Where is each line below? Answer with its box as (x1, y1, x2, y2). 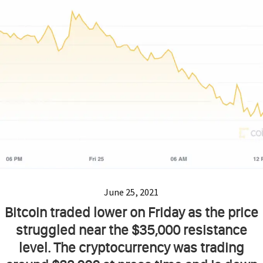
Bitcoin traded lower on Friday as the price (5, 204, 258, 221)
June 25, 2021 (104, 186, 159, 198)
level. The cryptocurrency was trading (19, 239, 244, 257)
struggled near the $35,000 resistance (16, 221, 247, 239)
